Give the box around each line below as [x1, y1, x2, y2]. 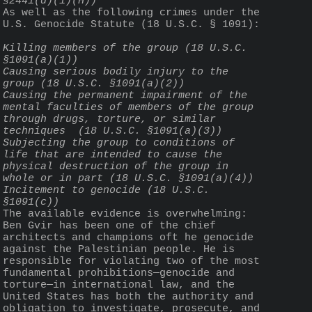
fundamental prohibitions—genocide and [3, 267, 235, 279]
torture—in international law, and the [3, 279, 235, 291]
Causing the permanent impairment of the [3, 89, 247, 102]
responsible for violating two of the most [3, 255, 260, 267]
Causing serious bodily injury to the [3, 65, 228, 78]
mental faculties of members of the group [3, 101, 253, 114]
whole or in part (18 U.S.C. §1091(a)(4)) [3, 172, 253, 185]
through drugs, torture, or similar [3, 113, 216, 125]
